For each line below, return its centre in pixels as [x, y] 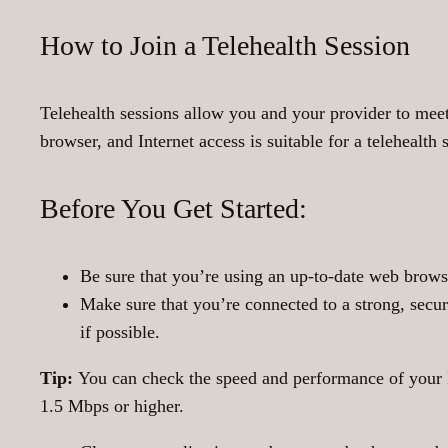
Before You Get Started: [173, 208]
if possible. [120, 332]
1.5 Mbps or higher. [112, 406]
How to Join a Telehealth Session [225, 45]
